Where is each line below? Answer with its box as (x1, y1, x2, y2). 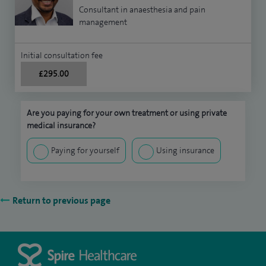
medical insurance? (27, 121, 96, 131)
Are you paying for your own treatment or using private (27, 108, 227, 118)
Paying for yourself (51, 145, 119, 156)
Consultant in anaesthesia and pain (78, 5, 205, 15)
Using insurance (156, 145, 214, 156)
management (78, 17, 127, 27)
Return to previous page (12, 195, 110, 206)
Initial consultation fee (21, 50, 103, 61)
